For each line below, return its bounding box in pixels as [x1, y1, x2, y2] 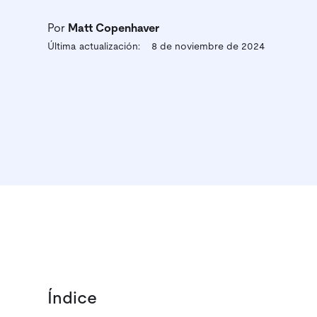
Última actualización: [47, 42, 141, 52]
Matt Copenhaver [68, 23, 160, 34]
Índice [47, 290, 98, 308]
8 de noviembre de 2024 [151, 42, 265, 52]
